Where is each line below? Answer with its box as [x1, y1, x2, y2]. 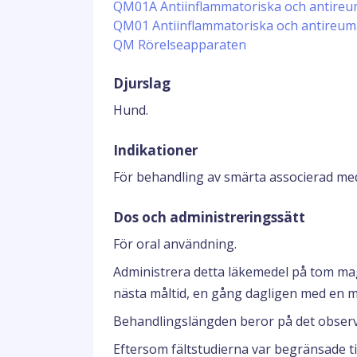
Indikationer [113, 141, 198, 159]
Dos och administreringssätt [113, 208, 305, 226]
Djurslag [113, 74, 171, 92]
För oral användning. [113, 235, 237, 253]
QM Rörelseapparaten [113, 36, 246, 53]
